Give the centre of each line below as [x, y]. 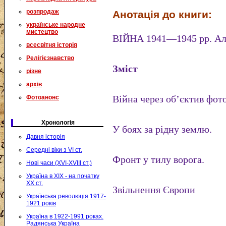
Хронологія [58, 123]
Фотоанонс [43, 97]
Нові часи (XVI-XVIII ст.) [59, 163]
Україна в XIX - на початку [63, 176]
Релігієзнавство [50, 58]
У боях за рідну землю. [162, 129]
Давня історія [46, 137]
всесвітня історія [52, 45]
